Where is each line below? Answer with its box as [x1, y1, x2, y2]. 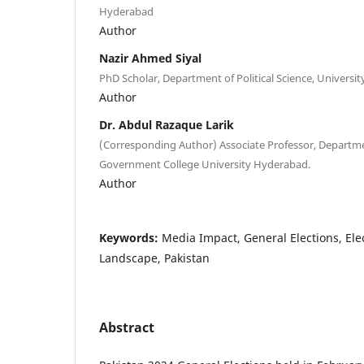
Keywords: [99, 229, 162, 245]
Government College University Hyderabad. [99, 156, 310, 171]
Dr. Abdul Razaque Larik [99, 116, 234, 132]
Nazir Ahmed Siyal [99, 50, 201, 66]
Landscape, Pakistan [99, 249, 210, 266]
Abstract [99, 318, 154, 336]
